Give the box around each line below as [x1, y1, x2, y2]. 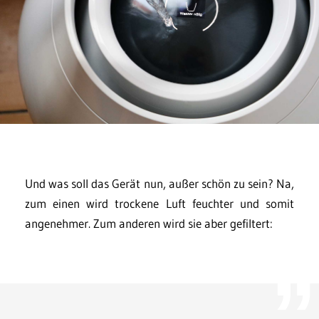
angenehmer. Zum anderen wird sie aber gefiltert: [25, 215, 273, 231]
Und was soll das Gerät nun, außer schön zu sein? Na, [25, 175, 294, 191]
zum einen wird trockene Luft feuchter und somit [25, 195, 294, 211]
